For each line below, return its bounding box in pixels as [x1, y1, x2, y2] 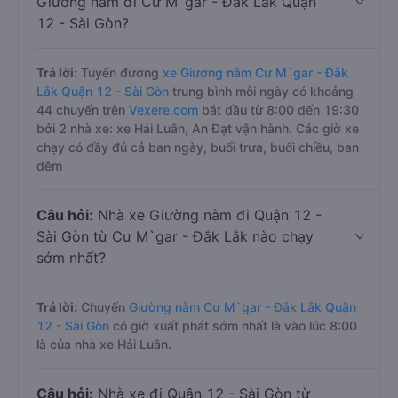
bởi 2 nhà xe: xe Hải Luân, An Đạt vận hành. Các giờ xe [36, 121, 359, 136]
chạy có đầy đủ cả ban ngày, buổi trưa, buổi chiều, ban [36, 139, 359, 155]
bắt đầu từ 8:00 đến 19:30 [202, 102, 359, 117]
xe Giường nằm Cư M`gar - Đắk [163, 65, 348, 80]
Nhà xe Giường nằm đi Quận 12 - [93, 206, 322, 224]
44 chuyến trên [36, 102, 129, 117]
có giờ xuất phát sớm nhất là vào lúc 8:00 [109, 318, 357, 333]
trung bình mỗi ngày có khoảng [169, 84, 354, 99]
